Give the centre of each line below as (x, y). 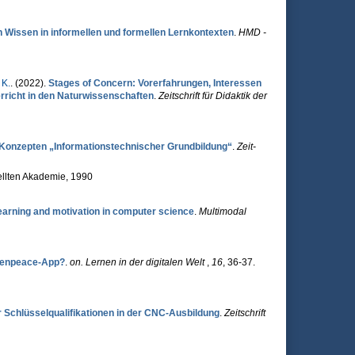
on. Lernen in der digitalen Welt (138, 262)
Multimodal (222, 212)
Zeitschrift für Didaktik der (212, 96)
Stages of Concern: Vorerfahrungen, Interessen (155, 83)
